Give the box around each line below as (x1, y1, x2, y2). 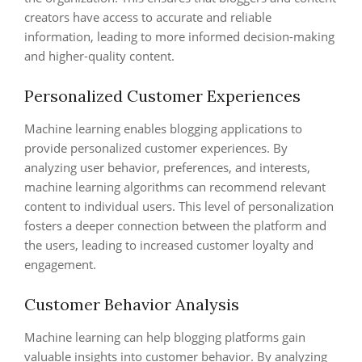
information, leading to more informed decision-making (24, 28, 335, 44)
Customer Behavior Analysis (24, 294, 239, 314)
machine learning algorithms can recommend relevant (24, 179, 326, 195)
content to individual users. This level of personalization (24, 198, 334, 214)
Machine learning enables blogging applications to (24, 120, 302, 137)
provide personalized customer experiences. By (24, 140, 288, 156)
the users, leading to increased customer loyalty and (24, 237, 314, 253)
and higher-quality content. (24, 48, 175, 64)
